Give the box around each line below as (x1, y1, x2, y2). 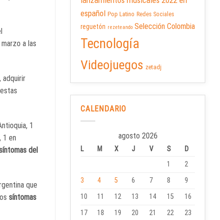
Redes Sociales (137, 11, 174, 18)
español (81, 8, 106, 19)
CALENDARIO (81, 104, 126, 114)
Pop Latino (108, 10, 135, 18)
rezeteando (108, 24, 133, 31)
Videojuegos (81, 57, 143, 73)
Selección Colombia (135, 22, 195, 31)
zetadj (145, 63, 162, 71)
